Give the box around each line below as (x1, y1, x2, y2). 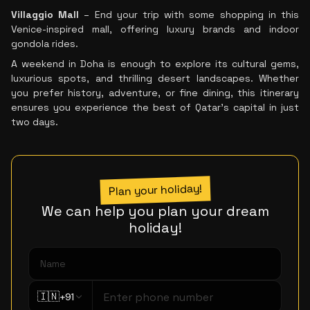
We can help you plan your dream (41, 202, 269, 220)
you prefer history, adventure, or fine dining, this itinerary (11, 86, 299, 99)
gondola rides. (11, 37, 78, 50)
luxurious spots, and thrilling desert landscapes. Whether (11, 72, 299, 84)
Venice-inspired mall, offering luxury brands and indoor (11, 23, 299, 35)
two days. (11, 116, 58, 128)
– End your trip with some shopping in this (79, 8, 300, 21)
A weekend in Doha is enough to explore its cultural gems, (11, 57, 299, 70)
